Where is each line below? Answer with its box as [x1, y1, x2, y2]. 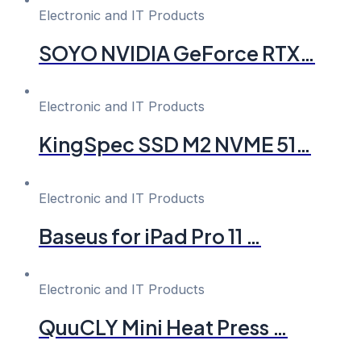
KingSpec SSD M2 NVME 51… [39, 131, 311, 158]
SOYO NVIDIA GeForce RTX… [39, 39, 315, 66]
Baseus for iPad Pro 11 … [39, 222, 261, 249]
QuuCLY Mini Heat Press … [39, 314, 288, 341]
